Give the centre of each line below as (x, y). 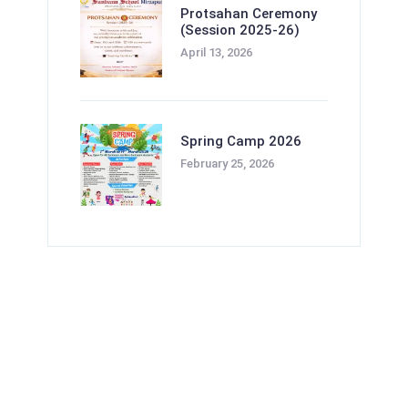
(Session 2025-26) (240, 30)
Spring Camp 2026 (240, 142)
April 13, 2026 (216, 52)
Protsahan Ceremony (248, 13)
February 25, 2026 (227, 164)
